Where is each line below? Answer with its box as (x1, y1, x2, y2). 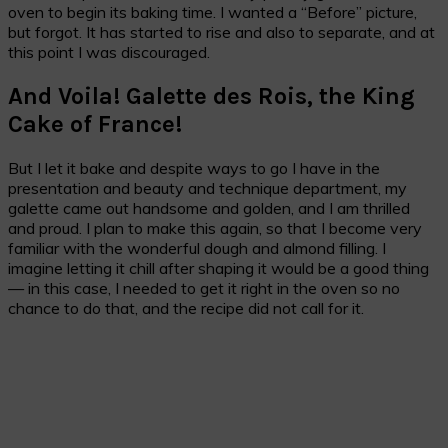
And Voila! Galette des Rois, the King (8, 82, 415, 111)
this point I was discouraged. (8, 42, 210, 63)
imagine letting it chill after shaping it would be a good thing (8, 257, 429, 278)
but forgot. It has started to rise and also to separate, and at (8, 22, 435, 43)
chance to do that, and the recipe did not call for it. (8, 297, 364, 318)
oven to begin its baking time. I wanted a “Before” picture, (8, 2, 417, 23)
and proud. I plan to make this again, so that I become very (8, 217, 422, 238)
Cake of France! (8, 110, 182, 139)
